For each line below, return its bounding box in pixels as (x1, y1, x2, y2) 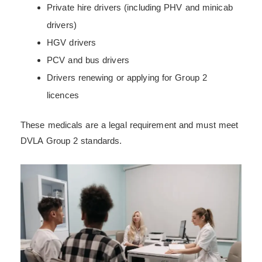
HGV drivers (47, 37, 96, 47)
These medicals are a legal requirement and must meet (20, 120, 239, 130)
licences (47, 89, 79, 100)
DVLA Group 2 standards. (20, 136, 122, 146)
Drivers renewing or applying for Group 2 (47, 72, 208, 82)
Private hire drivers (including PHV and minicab (47, 2, 233, 12)
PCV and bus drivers (47, 54, 129, 65)
